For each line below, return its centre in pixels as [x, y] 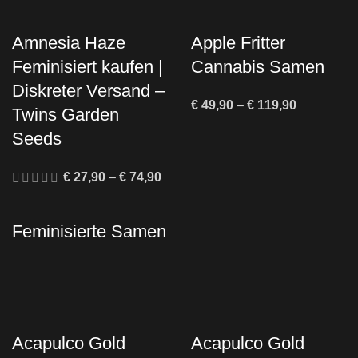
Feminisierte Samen [89, 232]
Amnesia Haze [69, 43]
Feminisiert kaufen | [88, 67]
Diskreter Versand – [88, 91]
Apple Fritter [238, 43]
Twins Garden [66, 115]
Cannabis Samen [258, 67]
